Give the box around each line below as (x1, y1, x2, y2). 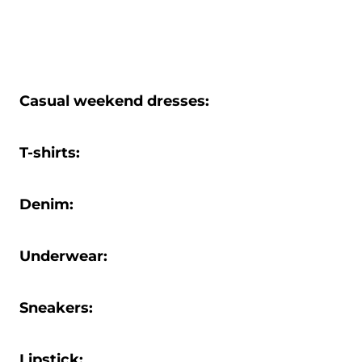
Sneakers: (19, 299, 93, 317)
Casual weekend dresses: (19, 92, 209, 110)
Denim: (19, 196, 78, 213)
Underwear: (19, 247, 112, 265)
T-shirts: (19, 144, 84, 162)
